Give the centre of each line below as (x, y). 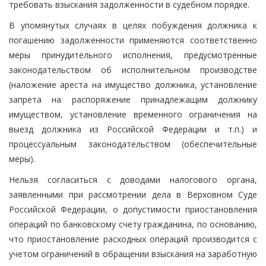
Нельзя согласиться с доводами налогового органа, (133, 179)
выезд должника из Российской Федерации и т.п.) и (133, 129)
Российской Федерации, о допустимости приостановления (133, 209)
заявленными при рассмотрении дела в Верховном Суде (133, 194)
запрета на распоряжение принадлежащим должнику (133, 99)
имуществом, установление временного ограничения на (133, 114)
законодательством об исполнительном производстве (133, 69)
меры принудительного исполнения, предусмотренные (133, 55)
